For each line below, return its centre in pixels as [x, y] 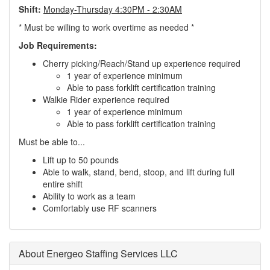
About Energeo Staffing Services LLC [98, 253]
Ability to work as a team [89, 196]
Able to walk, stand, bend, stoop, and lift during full [139, 172]
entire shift [63, 184]
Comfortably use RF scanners [100, 208]
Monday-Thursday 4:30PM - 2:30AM [113, 9]
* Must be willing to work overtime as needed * [106, 27]
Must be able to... [52, 142]
